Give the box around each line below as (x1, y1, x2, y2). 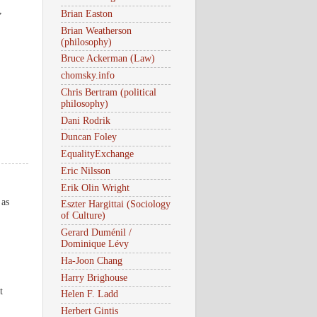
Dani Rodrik (61, 115, 110, 126)
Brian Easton (61, 8, 113, 19)
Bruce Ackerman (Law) (61, 53, 155, 64)
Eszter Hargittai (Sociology (61, 199, 171, 210)
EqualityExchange (61, 149, 134, 160)
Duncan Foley (61, 132, 117, 143)
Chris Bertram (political (61, 86, 156, 98)
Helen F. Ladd (61, 289, 118, 300)
